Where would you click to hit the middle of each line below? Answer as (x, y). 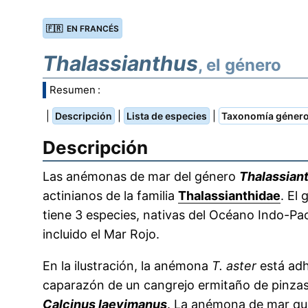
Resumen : (75, 90)
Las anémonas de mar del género (141, 176)
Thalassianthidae (229, 196)
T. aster (234, 266)
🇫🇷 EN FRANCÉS (82, 29)
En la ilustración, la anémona (127, 266)
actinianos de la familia (110, 196)
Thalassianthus (120, 63)
